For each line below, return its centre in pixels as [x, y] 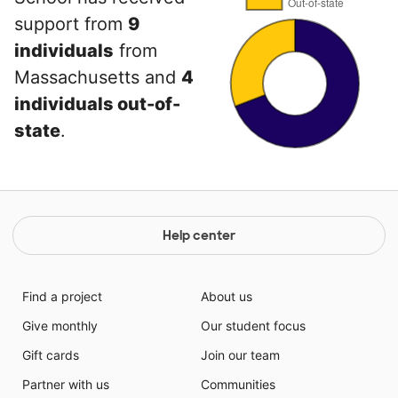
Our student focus [253, 326]
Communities [238, 384]
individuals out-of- [97, 104]
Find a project [62, 296]
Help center [199, 235]
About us [227, 296]
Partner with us [65, 384]
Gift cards [50, 355]
